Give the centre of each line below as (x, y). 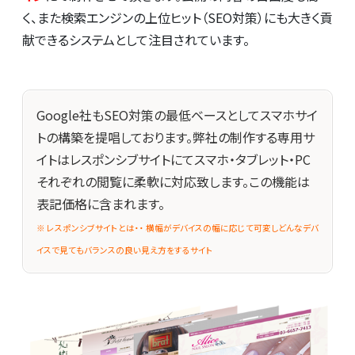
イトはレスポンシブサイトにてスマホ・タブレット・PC (174, 159)
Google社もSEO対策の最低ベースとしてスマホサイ (177, 115)
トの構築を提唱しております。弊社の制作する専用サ (176, 137)
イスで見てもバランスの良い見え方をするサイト (125, 250)
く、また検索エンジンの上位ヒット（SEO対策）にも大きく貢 (177, 18)
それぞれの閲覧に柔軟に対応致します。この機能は (173, 181)
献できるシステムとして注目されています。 (136, 40)
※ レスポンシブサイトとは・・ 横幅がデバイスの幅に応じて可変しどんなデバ (177, 227)
